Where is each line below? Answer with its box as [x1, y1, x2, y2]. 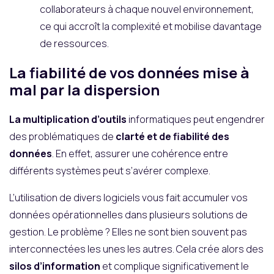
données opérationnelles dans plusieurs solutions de [9, 207, 248, 221]
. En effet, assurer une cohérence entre [52, 146, 228, 160]
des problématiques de [9, 129, 116, 143]
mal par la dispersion [9, 79, 163, 100]
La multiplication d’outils [9, 112, 127, 126]
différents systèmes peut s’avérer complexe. [9, 163, 210, 177]
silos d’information [9, 259, 100, 273]
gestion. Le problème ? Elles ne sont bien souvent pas [9, 224, 247, 239]
